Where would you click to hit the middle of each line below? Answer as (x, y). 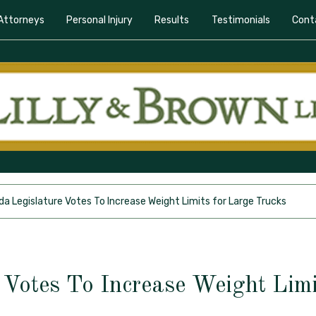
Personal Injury (100, 20)
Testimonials (241, 20)
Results (172, 20)
